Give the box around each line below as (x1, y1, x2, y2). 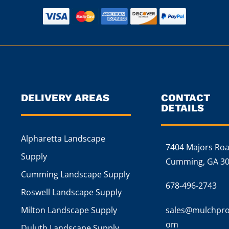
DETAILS (161, 102, 204, 114)
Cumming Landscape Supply (21, 169, 130, 180)
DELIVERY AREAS (21, 91, 110, 104)
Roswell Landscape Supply (21, 187, 122, 198)
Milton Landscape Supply (21, 204, 118, 216)
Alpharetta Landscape (21, 133, 106, 145)
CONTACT (161, 91, 211, 104)
